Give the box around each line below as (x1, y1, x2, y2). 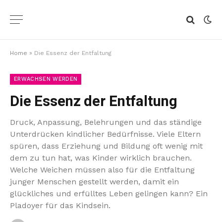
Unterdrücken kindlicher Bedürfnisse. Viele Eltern (10, 129, 201, 139)
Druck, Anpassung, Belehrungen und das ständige (10, 117, 202, 127)
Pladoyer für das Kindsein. (10, 201, 111, 210)
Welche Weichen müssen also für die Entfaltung (10, 165, 195, 174)
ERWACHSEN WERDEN (14, 76, 78, 82)
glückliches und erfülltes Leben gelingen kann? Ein (10, 189, 208, 198)
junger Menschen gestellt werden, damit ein (10, 177, 179, 186)
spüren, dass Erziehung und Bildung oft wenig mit (10, 141, 203, 151)
